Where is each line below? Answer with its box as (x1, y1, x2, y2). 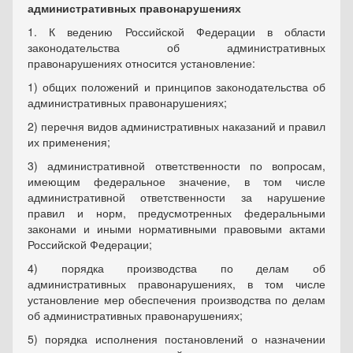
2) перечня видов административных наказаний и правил (28, 118, 325, 135)
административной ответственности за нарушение (28, 189, 325, 206)
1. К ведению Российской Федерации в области (28, 24, 325, 40)
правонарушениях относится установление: (28, 55, 255, 72)
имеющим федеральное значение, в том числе (28, 173, 325, 190)
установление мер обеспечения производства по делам (28, 292, 325, 308)
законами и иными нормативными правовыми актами (28, 221, 325, 237)
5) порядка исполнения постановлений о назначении (28, 331, 325, 347)
